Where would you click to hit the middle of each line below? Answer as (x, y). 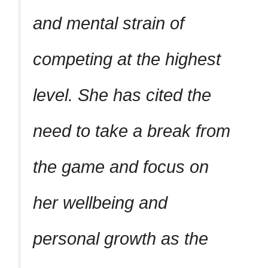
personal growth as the (121, 238)
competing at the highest (127, 59)
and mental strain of (109, 23)
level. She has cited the (122, 95)
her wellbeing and (100, 202)
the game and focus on (121, 167)
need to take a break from (132, 131)
